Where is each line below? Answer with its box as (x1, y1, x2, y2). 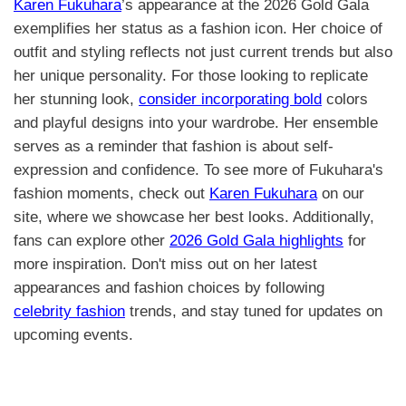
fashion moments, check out (14, 184, 209, 202)
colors (322, 90, 368, 108)
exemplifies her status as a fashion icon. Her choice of (14, 19, 382, 37)
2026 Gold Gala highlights (169, 231, 343, 249)
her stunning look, (14, 90, 139, 108)
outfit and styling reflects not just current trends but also (14, 43, 392, 61)
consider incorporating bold (139, 90, 322, 108)
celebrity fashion (14, 302, 125, 320)
